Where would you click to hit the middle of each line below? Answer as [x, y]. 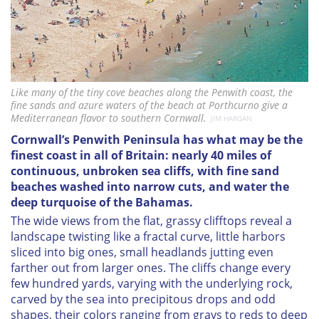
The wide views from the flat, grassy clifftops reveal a [151, 220]
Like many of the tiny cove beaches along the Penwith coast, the [152, 92]
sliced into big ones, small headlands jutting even [142, 252]
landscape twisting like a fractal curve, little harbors [148, 236]
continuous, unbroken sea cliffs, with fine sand [145, 171]
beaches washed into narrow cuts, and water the [150, 186]
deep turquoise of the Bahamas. [102, 202]
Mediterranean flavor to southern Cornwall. [109, 117]
